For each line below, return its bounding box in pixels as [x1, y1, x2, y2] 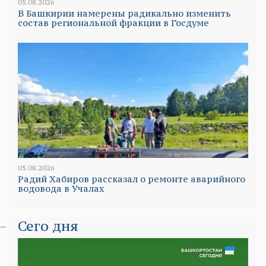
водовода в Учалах [18, 183, 104, 195]
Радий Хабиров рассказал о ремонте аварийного [18, 173, 245, 185]
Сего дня [18, 217, 78, 235]
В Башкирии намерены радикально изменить [18, 8, 231, 20]
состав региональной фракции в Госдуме [18, 17, 209, 29]
